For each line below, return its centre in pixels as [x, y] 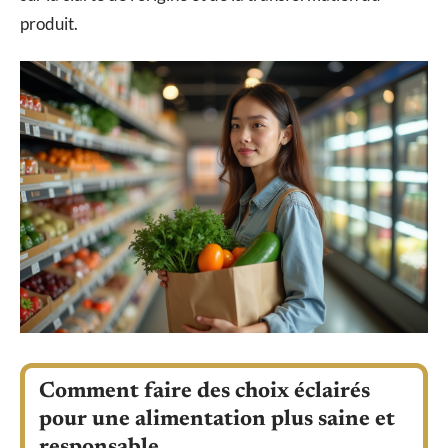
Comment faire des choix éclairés [204, 391]
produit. [49, 24]
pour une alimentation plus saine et [217, 419]
